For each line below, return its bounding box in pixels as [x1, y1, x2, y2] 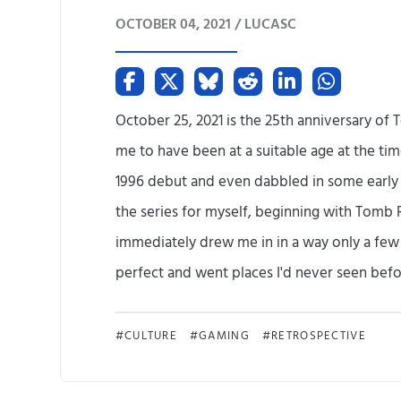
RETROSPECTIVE [271, 328, 366, 345]
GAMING [199, 328, 250, 345]
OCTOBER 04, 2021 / [115, 14, 244, 35]
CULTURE [124, 328, 178, 345]
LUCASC [243, 14, 296, 35]
